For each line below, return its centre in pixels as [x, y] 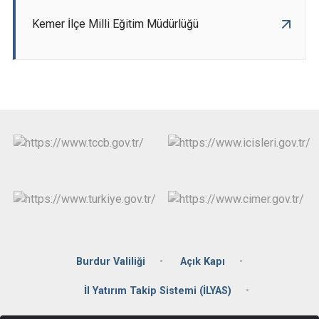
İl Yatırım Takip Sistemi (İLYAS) [158, 291]
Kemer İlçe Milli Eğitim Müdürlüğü [115, 24]
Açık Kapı [203, 261]
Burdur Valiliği [111, 261]
